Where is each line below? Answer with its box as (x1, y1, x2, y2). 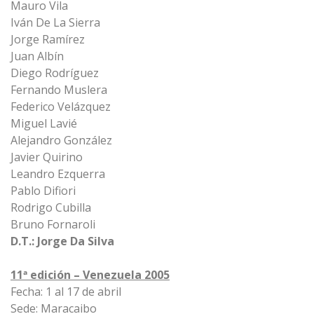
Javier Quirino (11, 149, 83, 165)
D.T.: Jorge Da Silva (11, 233, 114, 249)
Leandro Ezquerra (11, 166, 105, 182)
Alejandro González (11, 132, 112, 148)
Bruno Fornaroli (11, 217, 95, 232)
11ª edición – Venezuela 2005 (11, 267, 170, 282)
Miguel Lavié (11, 116, 77, 131)
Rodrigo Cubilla (11, 200, 91, 215)
